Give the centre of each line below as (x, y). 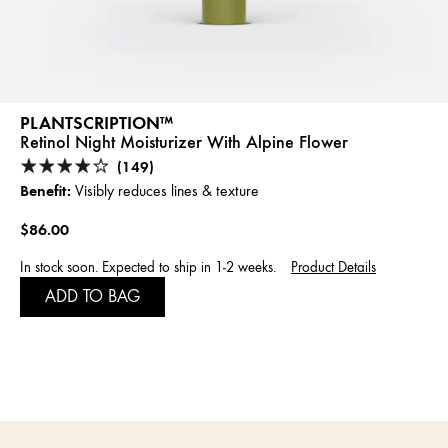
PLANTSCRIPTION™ (96, 122)
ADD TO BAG (92, 295)
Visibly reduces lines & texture (165, 190)
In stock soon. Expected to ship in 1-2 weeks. (148, 267)
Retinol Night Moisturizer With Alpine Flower (184, 141)
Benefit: (45, 190)
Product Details (333, 267)
